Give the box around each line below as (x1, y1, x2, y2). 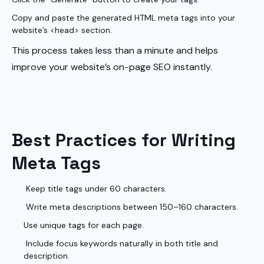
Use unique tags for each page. (24, 220, 144, 230)
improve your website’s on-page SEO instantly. (12, 61, 212, 73)
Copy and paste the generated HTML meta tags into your (12, 12, 235, 23)
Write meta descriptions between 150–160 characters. (24, 202, 238, 212)
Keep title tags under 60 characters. (24, 183, 167, 194)
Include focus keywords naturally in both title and (24, 238, 218, 249)
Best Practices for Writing (12, 128, 236, 151)
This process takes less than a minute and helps (12, 44, 218, 57)
